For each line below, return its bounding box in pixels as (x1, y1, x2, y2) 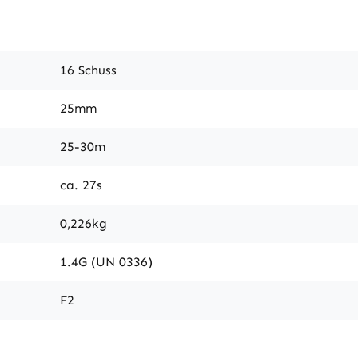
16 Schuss (60, 62, 117, 78)
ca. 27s (60, 177, 102, 193)
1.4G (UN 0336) (60, 253, 153, 269)
